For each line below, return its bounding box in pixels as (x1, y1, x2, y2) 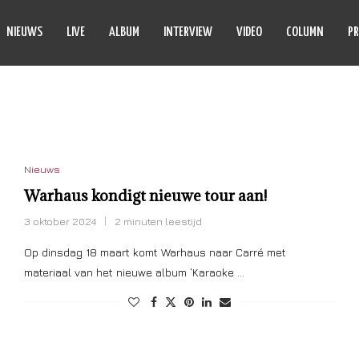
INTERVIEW (163, 26, 212, 39)
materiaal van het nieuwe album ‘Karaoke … (23, 265, 244, 279)
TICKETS (4, 115, 95, 141)
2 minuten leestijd (114, 215, 202, 228)
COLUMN (286, 26, 324, 39)
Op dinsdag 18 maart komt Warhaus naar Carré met (23, 245, 286, 259)
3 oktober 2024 (23, 215, 96, 228)
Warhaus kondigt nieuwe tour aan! (23, 186, 267, 205)
